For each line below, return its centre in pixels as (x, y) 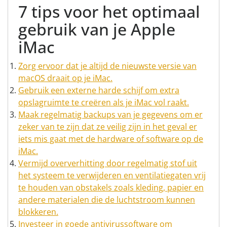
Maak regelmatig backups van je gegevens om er (110, 115)
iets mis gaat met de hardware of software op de (111, 139)
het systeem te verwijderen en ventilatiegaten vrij (112, 175)
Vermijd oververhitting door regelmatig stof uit (108, 163)
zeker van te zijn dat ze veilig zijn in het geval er (108, 127)
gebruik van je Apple (97, 29)
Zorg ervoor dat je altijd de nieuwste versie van (107, 66)
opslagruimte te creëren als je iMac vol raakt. (104, 102)
